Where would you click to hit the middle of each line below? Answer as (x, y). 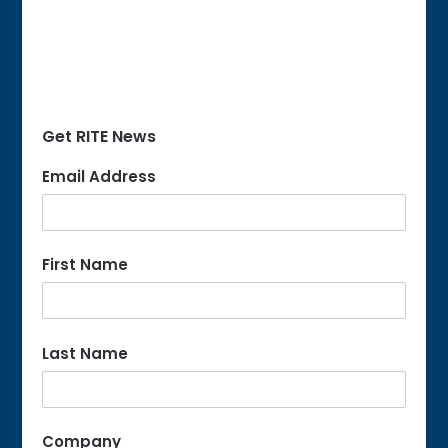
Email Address (99, 176)
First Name (85, 265)
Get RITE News (99, 136)
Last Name (85, 353)
